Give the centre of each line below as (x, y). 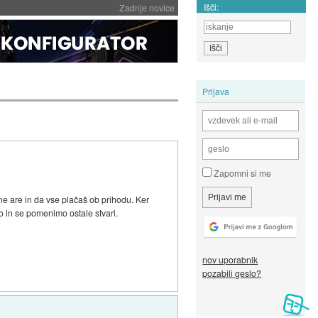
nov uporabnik (230, 260)
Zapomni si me (242, 173)
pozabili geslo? (232, 273)
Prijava (216, 91)
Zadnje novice (147, 7)
